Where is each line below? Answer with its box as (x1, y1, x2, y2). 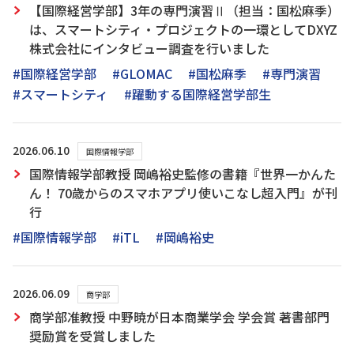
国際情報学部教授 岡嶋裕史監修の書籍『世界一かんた (29, 164, 336, 183)
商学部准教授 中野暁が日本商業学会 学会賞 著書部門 (29, 307, 330, 326)
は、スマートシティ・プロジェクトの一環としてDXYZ (29, 20, 337, 39)
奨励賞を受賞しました (29, 326, 156, 345)
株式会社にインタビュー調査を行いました (29, 39, 269, 58)
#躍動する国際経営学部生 (124, 85, 271, 104)
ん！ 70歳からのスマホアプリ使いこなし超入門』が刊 (29, 183, 337, 202)
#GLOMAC (112, 64, 172, 83)
